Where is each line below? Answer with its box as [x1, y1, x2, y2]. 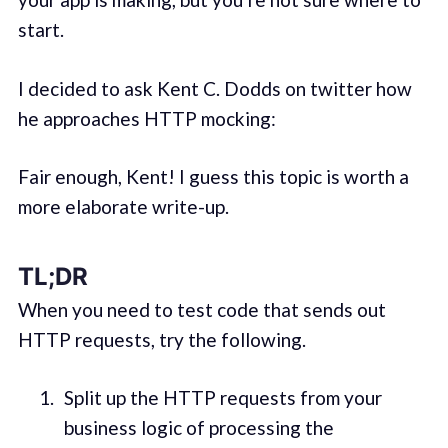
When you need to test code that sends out [17, 297, 386, 321]
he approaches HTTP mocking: [17, 106, 276, 130]
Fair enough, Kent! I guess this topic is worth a [17, 165, 409, 189]
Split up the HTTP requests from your [63, 386, 382, 410]
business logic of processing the [63, 416, 334, 440]
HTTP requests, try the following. [17, 327, 306, 351]
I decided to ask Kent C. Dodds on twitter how [17, 76, 412, 100]
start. [17, 18, 64, 42]
